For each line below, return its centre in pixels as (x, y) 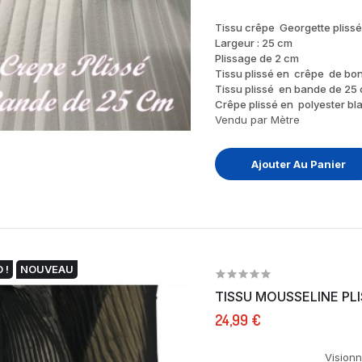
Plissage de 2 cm (257, 58)
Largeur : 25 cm (253, 42)
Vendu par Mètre (257, 119)
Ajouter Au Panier (299, 164)
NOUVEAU (47, 269)
